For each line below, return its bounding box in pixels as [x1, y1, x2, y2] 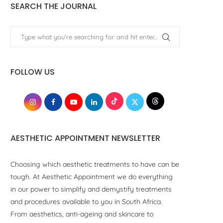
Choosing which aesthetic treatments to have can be [10, 159, 179, 169]
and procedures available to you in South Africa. [10, 197, 162, 206]
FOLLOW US [10, 66, 55, 78]
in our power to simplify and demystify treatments [10, 184, 172, 194]
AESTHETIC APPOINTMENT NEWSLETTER [10, 132, 160, 144]
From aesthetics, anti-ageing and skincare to [10, 209, 153, 219]
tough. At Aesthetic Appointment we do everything [10, 172, 173, 181]
